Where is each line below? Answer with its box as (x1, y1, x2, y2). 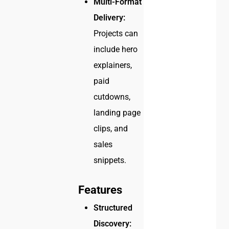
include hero (94, 44, 138, 55)
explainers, (94, 60, 132, 71)
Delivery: (94, 13, 126, 23)
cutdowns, (94, 92, 131, 102)
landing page (94, 108, 141, 118)
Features (78, 184, 123, 197)
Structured (94, 203, 133, 213)
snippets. (94, 155, 127, 166)
